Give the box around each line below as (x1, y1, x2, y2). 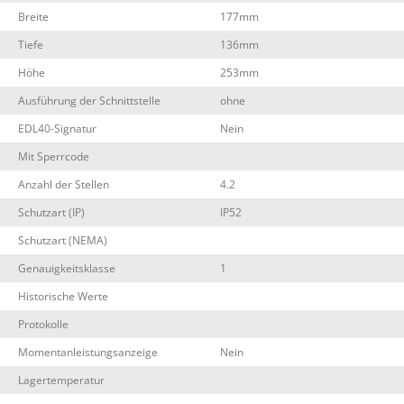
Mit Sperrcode (18, 149, 89, 164)
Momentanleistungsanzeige (18, 344, 158, 360)
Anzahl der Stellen (18, 177, 109, 192)
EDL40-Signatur (18, 121, 96, 136)
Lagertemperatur (18, 372, 105, 388)
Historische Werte (18, 289, 108, 304)
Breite (18, 9, 49, 24)
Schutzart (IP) (18, 205, 85, 220)
